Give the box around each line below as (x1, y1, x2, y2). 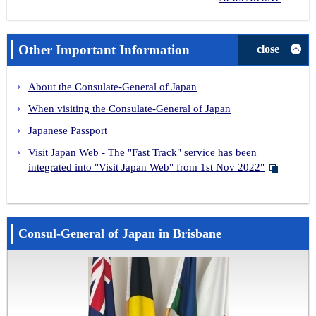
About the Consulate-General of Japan (28, 80, 197, 92)
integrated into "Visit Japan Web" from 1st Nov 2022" (28, 161, 265, 173)
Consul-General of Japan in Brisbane (18, 226, 221, 241)
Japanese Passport (28, 124, 107, 136)
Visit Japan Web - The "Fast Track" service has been (28, 146, 257, 158)
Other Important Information (18, 42, 190, 57)
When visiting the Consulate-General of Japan (28, 102, 231, 114)
